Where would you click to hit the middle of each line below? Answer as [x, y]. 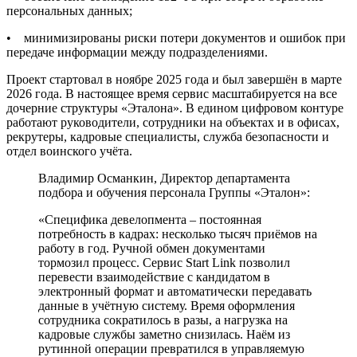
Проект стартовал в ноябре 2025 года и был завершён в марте [174, 79]
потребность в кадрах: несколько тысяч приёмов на [178, 233]
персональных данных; [69, 10]
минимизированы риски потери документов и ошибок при [185, 37]
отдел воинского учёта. [69, 151]
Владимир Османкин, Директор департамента [164, 178]
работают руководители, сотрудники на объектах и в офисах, [173, 122]
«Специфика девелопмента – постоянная [150, 219]
